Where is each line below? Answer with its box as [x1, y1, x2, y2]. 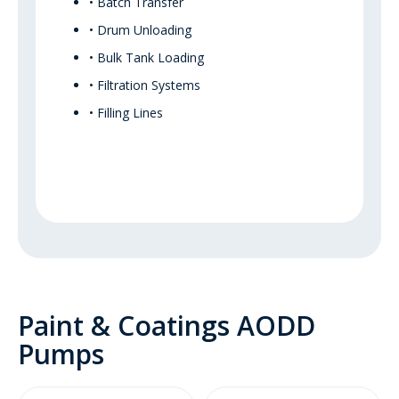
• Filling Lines [89, 104, 163, 122]
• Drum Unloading [89, 21, 191, 39]
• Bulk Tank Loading [89, 49, 204, 67]
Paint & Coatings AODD [18, 307, 315, 345]
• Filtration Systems [89, 77, 200, 94]
